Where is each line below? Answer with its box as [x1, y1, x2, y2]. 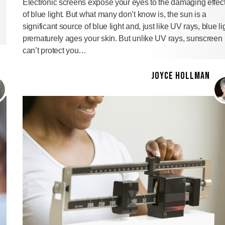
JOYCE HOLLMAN [151, 69, 210, 82]
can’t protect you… [23, 46, 87, 55]
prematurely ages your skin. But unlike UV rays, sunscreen [23, 34, 222, 43]
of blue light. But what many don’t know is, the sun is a [23, 10, 206, 19]
